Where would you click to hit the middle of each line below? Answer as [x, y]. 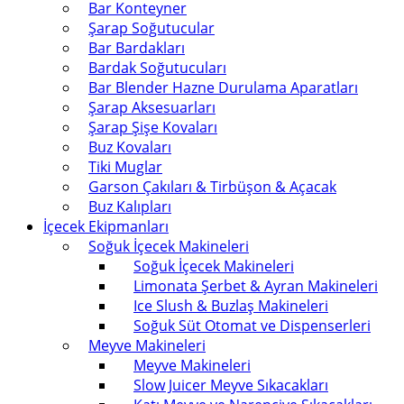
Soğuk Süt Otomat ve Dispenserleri [252, 326]
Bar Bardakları [137, 48]
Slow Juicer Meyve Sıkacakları [231, 385]
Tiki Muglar [125, 167]
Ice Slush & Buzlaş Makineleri [231, 306]
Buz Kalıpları [130, 207]
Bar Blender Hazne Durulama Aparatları [223, 87]
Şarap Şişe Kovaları [153, 127]
